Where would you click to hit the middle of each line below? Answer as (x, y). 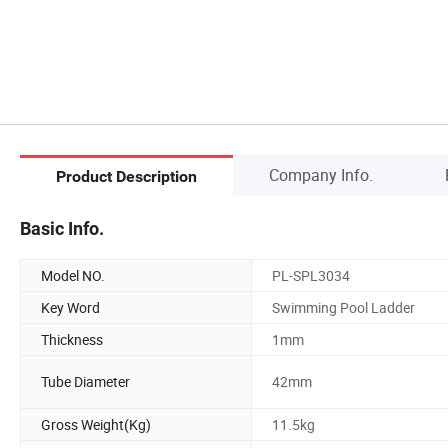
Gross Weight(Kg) (96, 424)
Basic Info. (62, 228)
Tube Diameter (85, 382)
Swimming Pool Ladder (343, 307)
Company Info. (321, 174)
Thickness (72, 339)
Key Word (70, 307)
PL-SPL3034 (311, 275)
